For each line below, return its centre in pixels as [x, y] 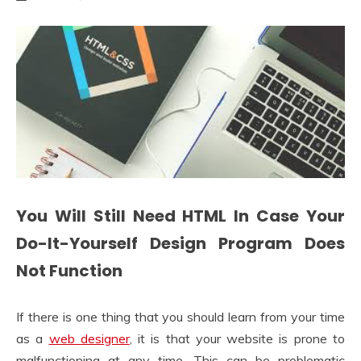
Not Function [69, 271]
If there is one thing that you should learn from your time [180, 316]
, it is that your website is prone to [237, 338]
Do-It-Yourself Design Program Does [180, 244]
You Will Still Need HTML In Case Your [180, 216]
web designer [89, 338]
